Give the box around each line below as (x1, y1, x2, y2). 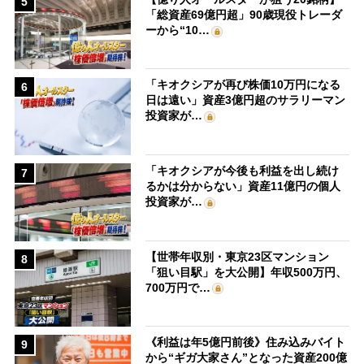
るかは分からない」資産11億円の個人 (145, 180, 341, 193)
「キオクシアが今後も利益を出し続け (145, 164, 340, 178)
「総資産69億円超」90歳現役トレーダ (145, 7, 343, 21)
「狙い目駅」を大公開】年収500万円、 (145, 265, 348, 279)
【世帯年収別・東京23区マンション (145, 249, 330, 263)
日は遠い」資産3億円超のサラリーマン (145, 93, 346, 107)
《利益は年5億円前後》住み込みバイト (145, 336, 346, 349)
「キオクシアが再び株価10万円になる (145, 78, 341, 92)
